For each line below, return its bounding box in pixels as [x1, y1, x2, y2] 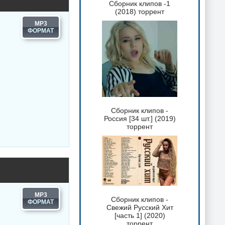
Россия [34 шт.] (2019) [103, 114, 176, 123]
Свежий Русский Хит [106, 203, 173, 212]
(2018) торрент [115, 8, 164, 16]
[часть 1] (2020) [114, 211, 165, 220]
